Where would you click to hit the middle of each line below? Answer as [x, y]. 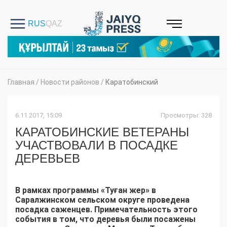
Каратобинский [132, 82]
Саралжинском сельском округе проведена [102, 200]
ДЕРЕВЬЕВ [48, 159]
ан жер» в [137, 191]
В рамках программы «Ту [65, 191]
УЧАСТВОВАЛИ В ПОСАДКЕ [97, 145]
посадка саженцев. [54, 210]
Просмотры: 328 [186, 116]
